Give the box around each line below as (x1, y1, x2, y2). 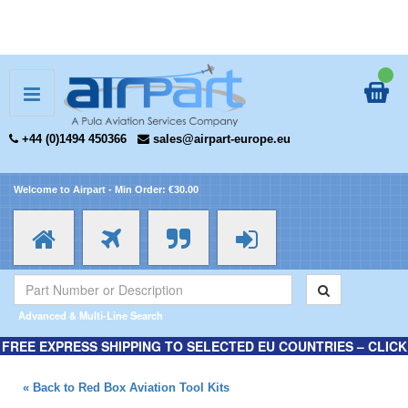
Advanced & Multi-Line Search (18, 308, 163, 322)
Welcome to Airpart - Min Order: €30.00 (14, 184, 199, 195)
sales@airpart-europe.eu (153, 132, 291, 147)
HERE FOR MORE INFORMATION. (101, 355, 307, 373)
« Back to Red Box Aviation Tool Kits (23, 381, 229, 394)
